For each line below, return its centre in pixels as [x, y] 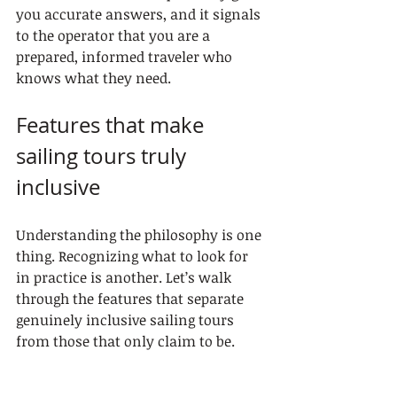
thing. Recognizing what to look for [134, 256]
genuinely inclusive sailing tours [127, 319]
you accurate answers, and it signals [140, 14]
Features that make [113, 125]
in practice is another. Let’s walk [125, 277]
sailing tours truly [104, 156]
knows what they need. [93, 78]
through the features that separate [132, 298]
